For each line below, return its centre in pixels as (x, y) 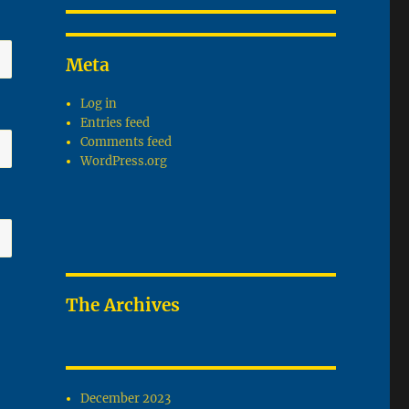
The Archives (122, 305)
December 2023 (126, 399)
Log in (99, 104)
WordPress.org (124, 162)
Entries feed (115, 123)
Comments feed (126, 142)
